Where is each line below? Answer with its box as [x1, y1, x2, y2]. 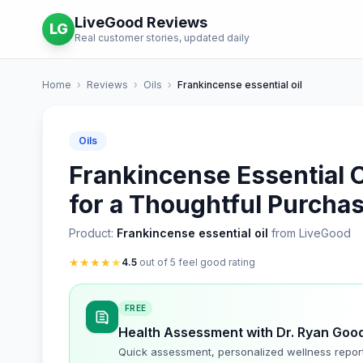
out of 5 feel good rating [137, 256, 255, 268]
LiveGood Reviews [75, 14, 207, 31]
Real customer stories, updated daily [75, 32, 250, 44]
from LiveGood [268, 226, 351, 240]
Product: [69, 226, 117, 240]
